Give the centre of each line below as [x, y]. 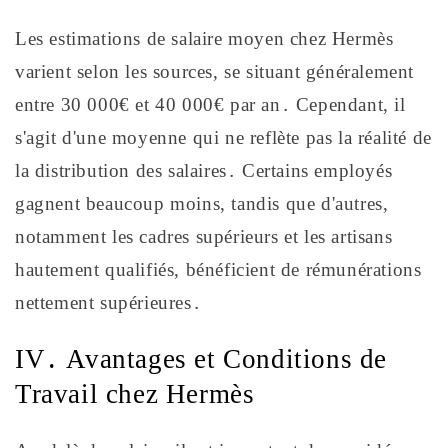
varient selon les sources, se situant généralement [215, 72]
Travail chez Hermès [135, 393]
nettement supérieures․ [108, 303]
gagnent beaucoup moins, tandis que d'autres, [202, 204]
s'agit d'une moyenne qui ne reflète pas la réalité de [223, 138]
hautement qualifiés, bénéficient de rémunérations [218, 270]
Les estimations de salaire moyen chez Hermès [204, 39]
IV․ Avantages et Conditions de [201, 358]
